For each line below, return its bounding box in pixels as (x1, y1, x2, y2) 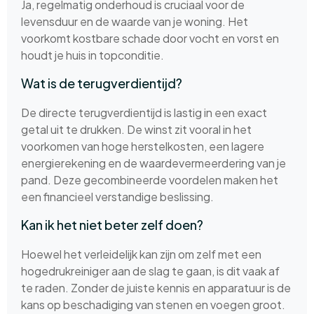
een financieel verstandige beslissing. (21, 189, 214, 205)
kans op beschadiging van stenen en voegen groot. (21, 297, 285, 313)
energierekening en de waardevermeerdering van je (21, 156, 286, 171)
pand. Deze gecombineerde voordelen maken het (21, 172, 278, 188)
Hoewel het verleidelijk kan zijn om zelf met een (21, 247, 261, 262)
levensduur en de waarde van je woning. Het (21, 13, 248, 29)
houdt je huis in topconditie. (21, 47, 164, 62)
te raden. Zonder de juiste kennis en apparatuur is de (21, 280, 291, 296)
